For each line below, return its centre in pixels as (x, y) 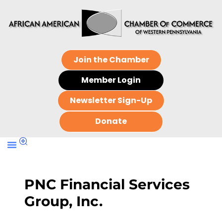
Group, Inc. (63, 201)
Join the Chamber (111, 60)
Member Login (111, 80)
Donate (111, 121)
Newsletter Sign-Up (111, 101)
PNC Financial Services (107, 185)
